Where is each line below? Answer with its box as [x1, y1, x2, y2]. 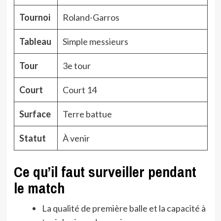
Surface [19, 108, 51, 119]
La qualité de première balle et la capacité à [41, 202, 206, 214]
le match [13, 178, 65, 198]
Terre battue [62, 108, 112, 119]
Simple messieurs [62, 36, 128, 47]
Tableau [19, 36, 51, 47]
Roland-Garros [62, 11, 119, 23]
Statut [19, 132, 46, 144]
